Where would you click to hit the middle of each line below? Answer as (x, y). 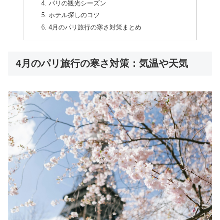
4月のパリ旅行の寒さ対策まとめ (95, 27)
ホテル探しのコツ (74, 15)
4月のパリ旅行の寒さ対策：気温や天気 (102, 63)
